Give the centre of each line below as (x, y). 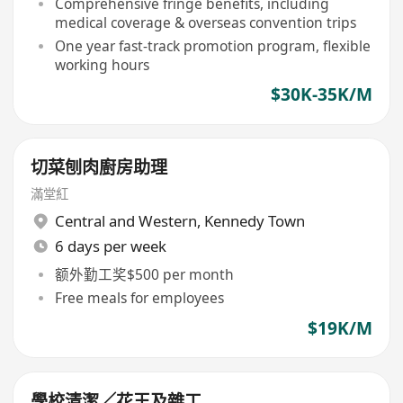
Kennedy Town (254, 221)
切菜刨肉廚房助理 (99, 168)
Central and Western (125, 221)
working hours (102, 64)
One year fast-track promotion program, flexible (212, 45)
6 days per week (110, 246)
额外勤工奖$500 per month (144, 274)
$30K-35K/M (321, 95)
